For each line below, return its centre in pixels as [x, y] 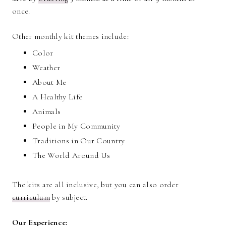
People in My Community [76, 126]
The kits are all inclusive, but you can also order [95, 185]
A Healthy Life [58, 97]
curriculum [31, 197]
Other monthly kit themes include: [70, 37]
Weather [46, 68]
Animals [47, 112]
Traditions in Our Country [79, 141]
